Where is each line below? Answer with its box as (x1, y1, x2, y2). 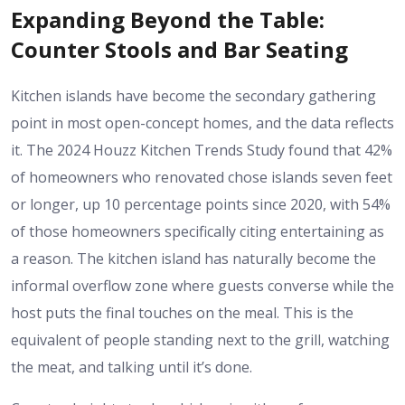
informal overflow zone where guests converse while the (11, 275, 394, 296)
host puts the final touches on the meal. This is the (11, 302, 353, 323)
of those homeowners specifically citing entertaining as (11, 221, 384, 241)
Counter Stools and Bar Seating (11, 34, 348, 64)
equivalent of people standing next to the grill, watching (11, 329, 390, 350)
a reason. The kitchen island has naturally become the (11, 248, 376, 268)
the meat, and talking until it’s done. (11, 356, 252, 377)
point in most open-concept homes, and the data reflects (11, 112, 394, 133)
